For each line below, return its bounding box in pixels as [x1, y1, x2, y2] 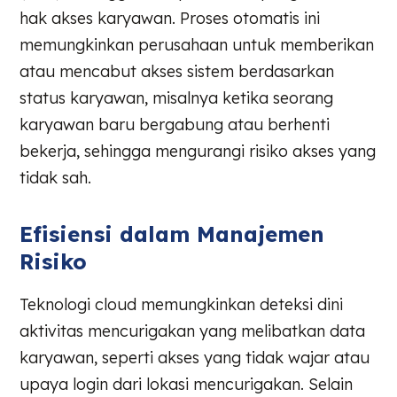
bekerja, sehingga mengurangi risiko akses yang [19, 140, 377, 161]
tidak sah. [19, 167, 92, 188]
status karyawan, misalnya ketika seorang [19, 87, 334, 108]
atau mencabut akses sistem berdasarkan [19, 60, 335, 82]
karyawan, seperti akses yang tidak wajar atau [19, 347, 370, 369]
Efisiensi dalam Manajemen [19, 221, 325, 248]
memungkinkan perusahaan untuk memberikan [19, 34, 375, 55]
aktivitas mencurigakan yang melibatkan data [19, 321, 366, 342]
